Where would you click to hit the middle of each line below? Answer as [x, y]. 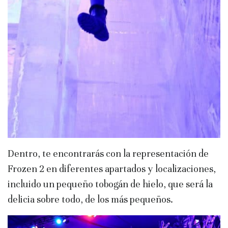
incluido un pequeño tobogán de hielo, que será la [110, 184]
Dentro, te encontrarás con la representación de [108, 153]
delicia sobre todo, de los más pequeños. [90, 199]
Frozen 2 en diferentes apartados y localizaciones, [112, 168]
